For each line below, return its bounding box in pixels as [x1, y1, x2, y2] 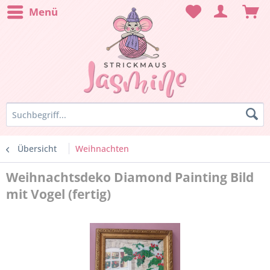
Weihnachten [75, 143, 129, 154]
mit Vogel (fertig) [6, 186, 111, 202]
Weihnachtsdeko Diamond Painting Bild [6, 169, 254, 186]
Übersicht [17, 143, 57, 154]
